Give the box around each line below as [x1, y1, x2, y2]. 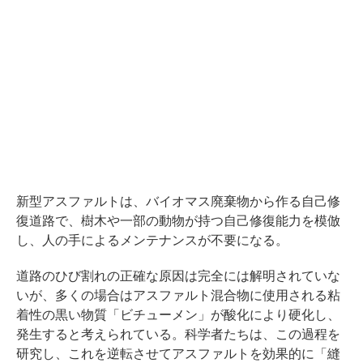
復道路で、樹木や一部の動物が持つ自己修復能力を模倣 [16, 214, 340, 228]
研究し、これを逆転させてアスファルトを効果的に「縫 [16, 347, 340, 361]
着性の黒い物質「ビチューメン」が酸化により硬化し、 [16, 308, 340, 322]
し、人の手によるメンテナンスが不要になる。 [16, 233, 288, 248]
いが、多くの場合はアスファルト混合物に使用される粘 [16, 288, 340, 303]
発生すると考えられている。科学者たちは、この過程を [16, 327, 340, 342]
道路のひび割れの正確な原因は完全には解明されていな [16, 269, 340, 284]
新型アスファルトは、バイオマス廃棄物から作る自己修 [16, 194, 340, 209]
